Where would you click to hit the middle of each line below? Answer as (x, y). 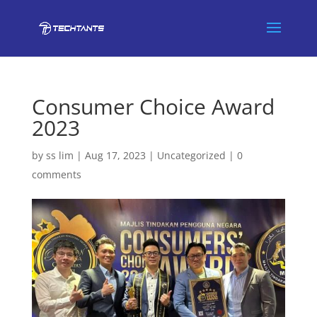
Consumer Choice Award (153, 106)
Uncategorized (191, 155)
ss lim (59, 155)
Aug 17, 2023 (115, 155)
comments (56, 174)
